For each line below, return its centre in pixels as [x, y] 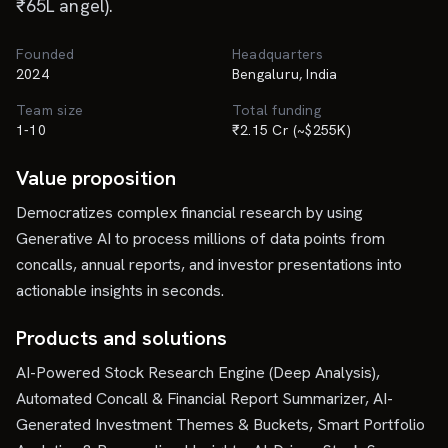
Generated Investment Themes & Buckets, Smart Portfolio [220, 424]
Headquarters [278, 54]
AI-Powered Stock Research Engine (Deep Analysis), [198, 372]
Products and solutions [121, 338]
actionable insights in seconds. [120, 290]
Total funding [276, 110]
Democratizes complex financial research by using [189, 212]
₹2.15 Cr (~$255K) [291, 130]
